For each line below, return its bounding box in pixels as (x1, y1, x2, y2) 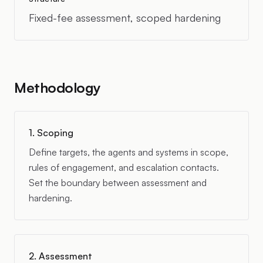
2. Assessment (29, 250, 92, 262)
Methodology (14, 79, 101, 96)
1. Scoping (29, 127, 73, 139)
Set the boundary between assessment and (29, 177, 207, 188)
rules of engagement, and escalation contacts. (29, 161, 219, 173)
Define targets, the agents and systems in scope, (29, 146, 228, 158)
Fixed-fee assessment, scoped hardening (29, 11, 221, 24)
